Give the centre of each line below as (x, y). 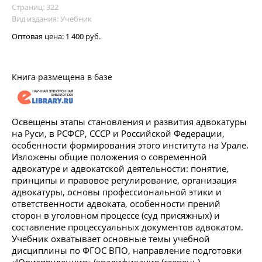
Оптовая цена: (39, 36)
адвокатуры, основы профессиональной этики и (117, 192)
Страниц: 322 (35, 7)
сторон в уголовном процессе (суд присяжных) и (116, 215)
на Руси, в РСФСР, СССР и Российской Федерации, (118, 133)
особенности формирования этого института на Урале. (130, 145)
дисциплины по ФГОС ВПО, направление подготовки (127, 250)
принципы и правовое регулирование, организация (124, 180)
